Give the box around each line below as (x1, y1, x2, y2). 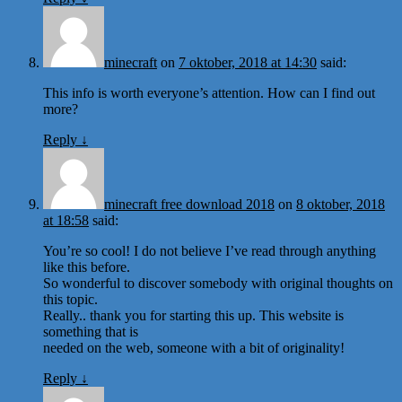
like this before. (43, 258, 130, 275)
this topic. (43, 291, 98, 307)
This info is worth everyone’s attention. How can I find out (43, 84, 375, 100)
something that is (43, 323, 138, 339)
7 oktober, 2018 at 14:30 (179, 54, 317, 70)
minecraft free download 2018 (104, 196, 275, 212)
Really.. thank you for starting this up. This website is (43, 307, 344, 323)
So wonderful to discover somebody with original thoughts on (43, 275, 393, 291)
